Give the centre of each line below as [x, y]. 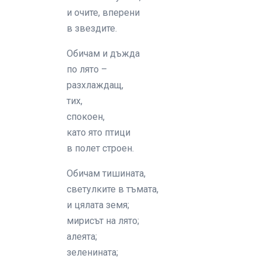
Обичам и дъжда [103, 54]
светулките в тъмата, [113, 189]
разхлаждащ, [95, 85]
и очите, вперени [103, 13]
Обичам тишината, [106, 174]
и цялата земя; [98, 205]
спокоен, [86, 117]
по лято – [87, 70]
